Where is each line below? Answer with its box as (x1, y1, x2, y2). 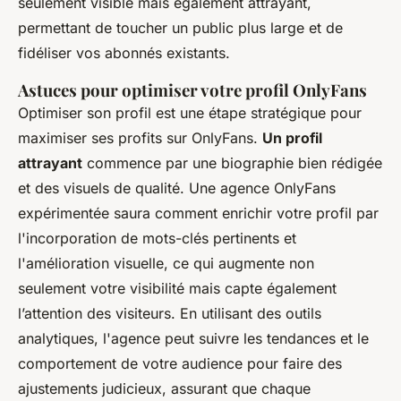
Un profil (262, 129, 322, 148)
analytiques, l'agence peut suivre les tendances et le (18, 329, 369, 348)
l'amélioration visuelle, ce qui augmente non (18, 254, 314, 273)
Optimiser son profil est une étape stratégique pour (18, 104, 362, 123)
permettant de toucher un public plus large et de (18, 19, 343, 38)
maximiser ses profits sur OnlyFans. (18, 129, 262, 148)
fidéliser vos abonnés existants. (18, 44, 230, 63)
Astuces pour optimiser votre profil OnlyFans (18, 79, 367, 102)
